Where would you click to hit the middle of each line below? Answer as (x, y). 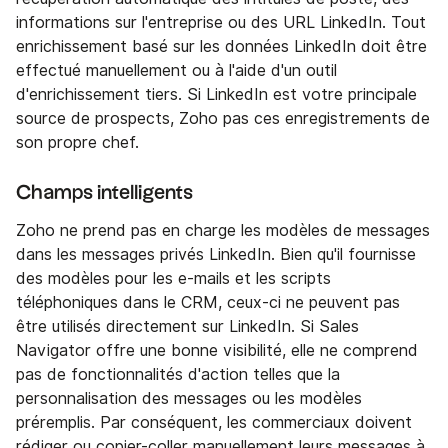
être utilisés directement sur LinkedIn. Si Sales (187, 327)
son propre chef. (77, 143)
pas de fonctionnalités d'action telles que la (178, 375)
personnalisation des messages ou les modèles (189, 399)
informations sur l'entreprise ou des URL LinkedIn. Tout (221, 23)
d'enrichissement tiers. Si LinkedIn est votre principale (216, 95)
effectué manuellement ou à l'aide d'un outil (176, 71)
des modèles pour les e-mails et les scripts (173, 279)
